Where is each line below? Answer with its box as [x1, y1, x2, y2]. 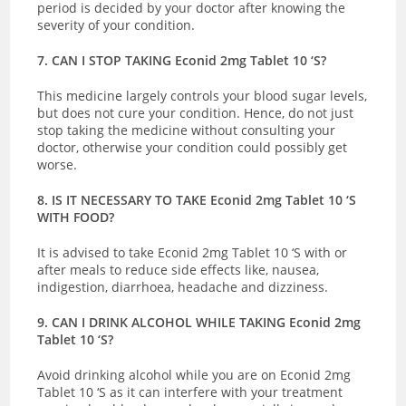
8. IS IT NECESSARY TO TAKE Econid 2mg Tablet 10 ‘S [37, 190, 357, 208]
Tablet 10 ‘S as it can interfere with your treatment [37, 382, 343, 401]
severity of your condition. [37, 15, 196, 34]
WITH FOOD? [37, 208, 115, 226]
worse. [37, 155, 78, 173]
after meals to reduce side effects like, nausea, [37, 260, 320, 278]
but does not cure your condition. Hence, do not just [37, 103, 354, 121]
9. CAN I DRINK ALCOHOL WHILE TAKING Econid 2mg [37, 313, 362, 331]
